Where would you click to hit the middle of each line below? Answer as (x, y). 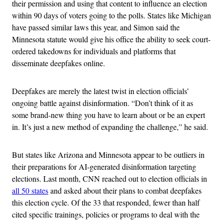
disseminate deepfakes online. (58, 63)
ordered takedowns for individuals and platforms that (94, 51)
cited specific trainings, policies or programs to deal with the (106, 214)
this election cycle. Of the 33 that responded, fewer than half (106, 202)
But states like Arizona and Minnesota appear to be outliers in (108, 155)
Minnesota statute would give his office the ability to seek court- (111, 39)
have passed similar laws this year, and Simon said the (96, 27)
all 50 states (30, 190)
